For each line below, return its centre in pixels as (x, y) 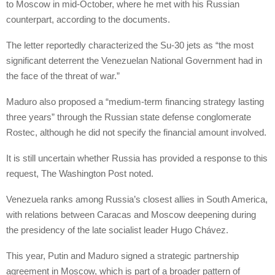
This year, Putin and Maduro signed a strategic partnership (122, 255)
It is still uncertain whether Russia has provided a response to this (137, 158)
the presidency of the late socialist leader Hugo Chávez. (117, 230)
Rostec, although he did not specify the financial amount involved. (136, 132)
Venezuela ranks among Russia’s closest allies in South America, (137, 199)
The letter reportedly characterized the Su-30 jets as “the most (130, 45)
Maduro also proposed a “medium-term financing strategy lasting (135, 101)
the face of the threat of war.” (63, 76)
